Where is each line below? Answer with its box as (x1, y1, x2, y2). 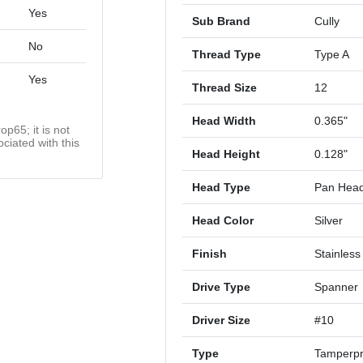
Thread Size (192, 81, 258, 94)
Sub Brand (192, 15, 251, 28)
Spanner (314, 280, 359, 293)
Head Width (192, 114, 257, 127)
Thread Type (192, 48, 262, 61)
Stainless (314, 247, 361, 260)
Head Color (192, 214, 254, 227)
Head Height (192, 147, 261, 160)
